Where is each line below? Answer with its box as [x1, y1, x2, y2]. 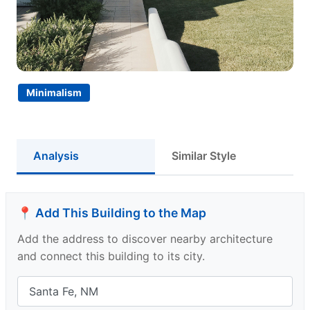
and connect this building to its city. [17, 249, 205, 263]
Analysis [33, 149, 79, 163]
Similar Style [172, 149, 236, 163]
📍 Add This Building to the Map [17, 206, 206, 220]
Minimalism [26, 86, 82, 98]
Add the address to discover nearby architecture [17, 232, 273, 246]
